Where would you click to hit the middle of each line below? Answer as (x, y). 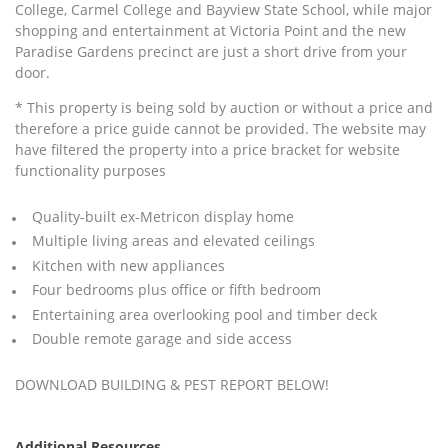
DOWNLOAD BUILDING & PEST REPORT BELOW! (172, 384)
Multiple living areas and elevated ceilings (173, 241)
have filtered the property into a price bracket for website (207, 150)
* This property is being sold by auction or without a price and (224, 108)
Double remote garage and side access (161, 339)
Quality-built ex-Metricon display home (162, 216)
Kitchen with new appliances (128, 265)
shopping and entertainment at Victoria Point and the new (210, 31)
